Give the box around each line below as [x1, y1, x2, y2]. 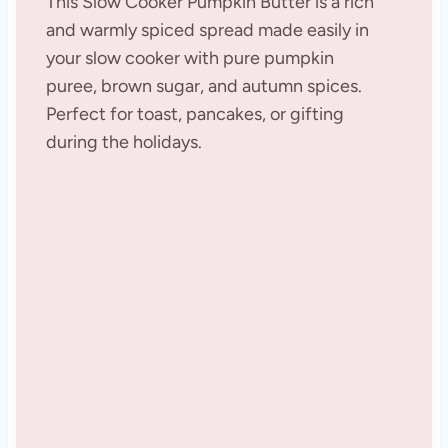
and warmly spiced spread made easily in [45, 19, 369, 42]
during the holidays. [45, 131, 202, 154]
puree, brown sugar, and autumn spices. [45, 75, 362, 98]
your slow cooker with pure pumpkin [45, 47, 334, 70]
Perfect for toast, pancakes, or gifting [45, 103, 344, 126]
